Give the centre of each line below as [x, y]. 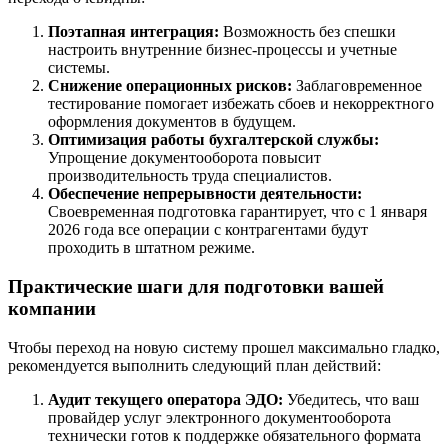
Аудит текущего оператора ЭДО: [165, 399]
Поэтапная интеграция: [133, 32]
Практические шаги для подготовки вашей [196, 287]
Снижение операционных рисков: [170, 86]
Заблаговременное [357, 86]
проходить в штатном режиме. [151, 248]
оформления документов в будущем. [172, 122]
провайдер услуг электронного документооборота [219, 417]
